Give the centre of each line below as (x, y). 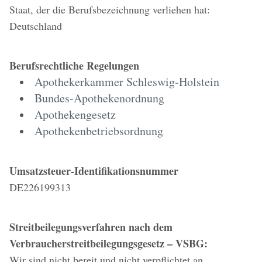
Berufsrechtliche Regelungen (74, 65)
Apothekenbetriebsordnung (99, 131)
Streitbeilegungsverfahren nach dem (91, 227)
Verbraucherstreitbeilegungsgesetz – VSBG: (108, 243)
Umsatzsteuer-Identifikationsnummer (94, 171)
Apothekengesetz (75, 114)
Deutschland (36, 26)
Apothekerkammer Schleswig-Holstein (127, 82)
